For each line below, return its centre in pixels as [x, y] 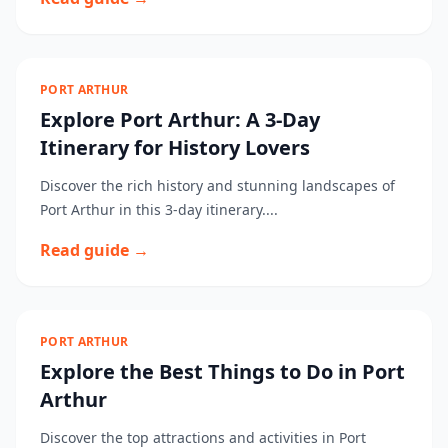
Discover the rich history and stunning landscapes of [217, 185]
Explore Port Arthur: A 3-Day [180, 119]
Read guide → [94, 250]
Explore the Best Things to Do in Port [222, 371]
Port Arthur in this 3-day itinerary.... [159, 209]
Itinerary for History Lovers [175, 147]
